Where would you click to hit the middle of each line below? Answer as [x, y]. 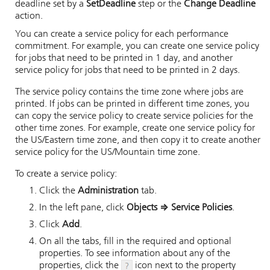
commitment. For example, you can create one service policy [137, 46]
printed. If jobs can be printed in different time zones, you [132, 104]
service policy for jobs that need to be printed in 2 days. [127, 71]
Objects [142, 208]
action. [29, 16]
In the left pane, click [83, 208]
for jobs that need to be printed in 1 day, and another [124, 58]
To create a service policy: [66, 174]
